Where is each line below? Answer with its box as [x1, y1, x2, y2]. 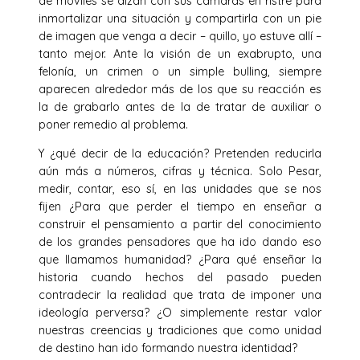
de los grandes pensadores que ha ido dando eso [39, 235, 321, 250]
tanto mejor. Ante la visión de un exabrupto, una [39, 47, 321, 61]
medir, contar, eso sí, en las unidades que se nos [39, 182, 321, 197]
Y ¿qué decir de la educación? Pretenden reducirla [39, 146, 321, 162]
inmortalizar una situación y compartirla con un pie [39, 11, 321, 26]
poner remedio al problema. [39, 117, 188, 132]
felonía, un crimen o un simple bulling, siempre [39, 64, 321, 79]
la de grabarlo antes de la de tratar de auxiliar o [39, 100, 321, 114]
